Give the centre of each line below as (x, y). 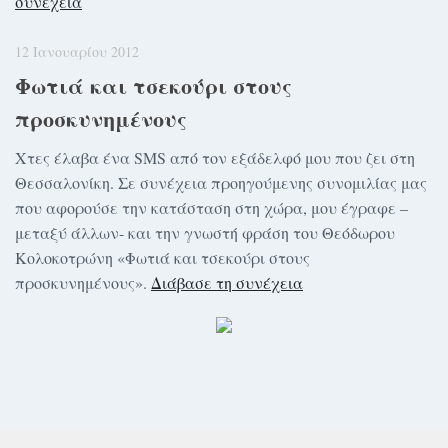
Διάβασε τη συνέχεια (227, 282)
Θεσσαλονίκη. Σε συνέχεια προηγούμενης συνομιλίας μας (221, 182)
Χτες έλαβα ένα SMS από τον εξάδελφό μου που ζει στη (215, 157)
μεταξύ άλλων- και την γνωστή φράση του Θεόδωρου (205, 232)
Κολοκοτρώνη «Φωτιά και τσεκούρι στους (162, 257)
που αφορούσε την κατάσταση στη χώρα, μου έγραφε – (211, 207)
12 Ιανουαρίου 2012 (77, 52)
